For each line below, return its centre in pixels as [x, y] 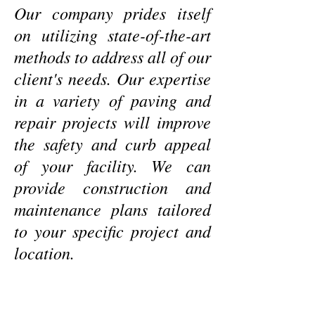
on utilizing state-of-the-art [112, 34]
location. [44, 252]
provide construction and [112, 187]
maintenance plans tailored [112, 209]
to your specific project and [112, 231]
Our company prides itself [112, 13]
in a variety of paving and [112, 100]
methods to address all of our [112, 56]
